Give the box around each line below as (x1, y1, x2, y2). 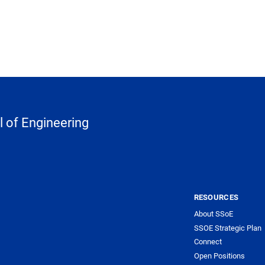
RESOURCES (193, 192, 239, 203)
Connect (193, 236, 222, 247)
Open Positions (193, 250, 245, 261)
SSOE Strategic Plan (193, 222, 261, 233)
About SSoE (193, 208, 233, 219)
